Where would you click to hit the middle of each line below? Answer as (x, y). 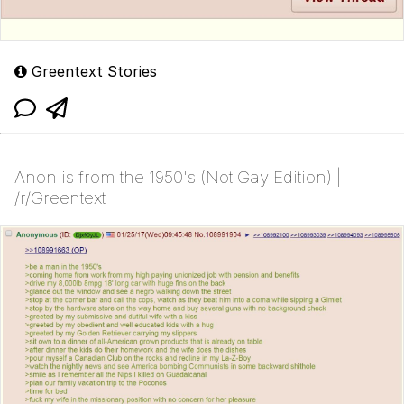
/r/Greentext (60, 197)
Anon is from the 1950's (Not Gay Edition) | (178, 177)
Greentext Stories (92, 71)
